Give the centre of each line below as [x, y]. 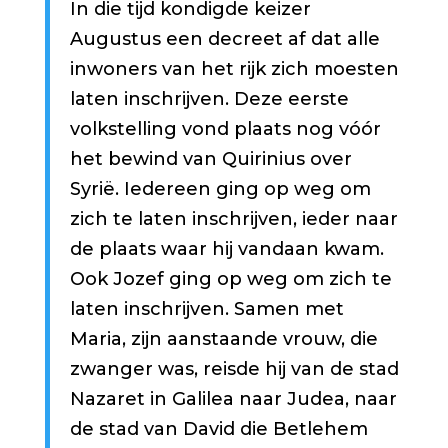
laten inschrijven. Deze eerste [209, 99]
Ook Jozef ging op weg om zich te [230, 279]
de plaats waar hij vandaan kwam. [226, 249]
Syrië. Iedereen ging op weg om [220, 189]
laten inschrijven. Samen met [206, 309]
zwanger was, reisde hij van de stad [234, 369]
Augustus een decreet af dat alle [224, 39]
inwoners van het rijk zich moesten [234, 69]
